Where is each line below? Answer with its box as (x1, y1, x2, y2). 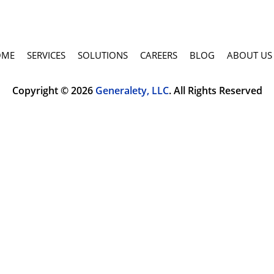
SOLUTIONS (78, 49, 128, 61)
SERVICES (27, 49, 66, 61)
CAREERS (140, 49, 178, 61)
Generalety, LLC (95, 84, 169, 97)
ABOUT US (227, 49, 273, 61)
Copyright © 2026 (12, 84, 95, 97)
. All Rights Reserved (168, 84, 262, 97)
